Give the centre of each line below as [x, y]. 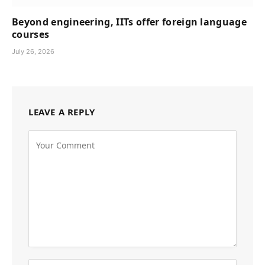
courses [31, 34]
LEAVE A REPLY [62, 112]
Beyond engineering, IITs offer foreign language [130, 22]
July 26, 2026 [33, 51]
